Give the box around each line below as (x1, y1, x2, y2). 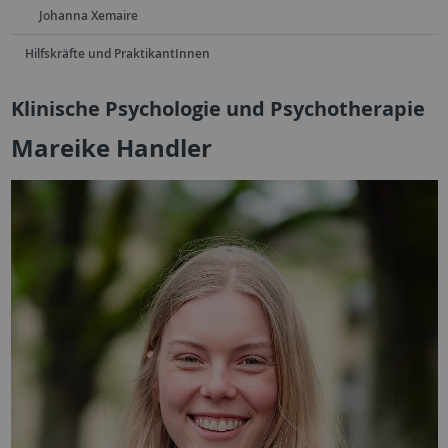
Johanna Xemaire (38, 6, 138, 24)
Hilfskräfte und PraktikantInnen (24, 45, 210, 63)
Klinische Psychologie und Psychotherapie (10, 94, 425, 122)
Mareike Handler (10, 130, 212, 165)
